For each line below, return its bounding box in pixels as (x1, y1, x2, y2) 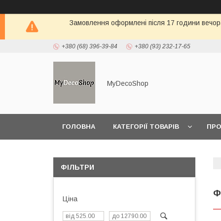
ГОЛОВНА (62, 123, 95, 130)
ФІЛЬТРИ (61, 163, 94, 171)
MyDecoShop (107, 79, 148, 87)
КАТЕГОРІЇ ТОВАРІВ (113, 123, 179, 130)
